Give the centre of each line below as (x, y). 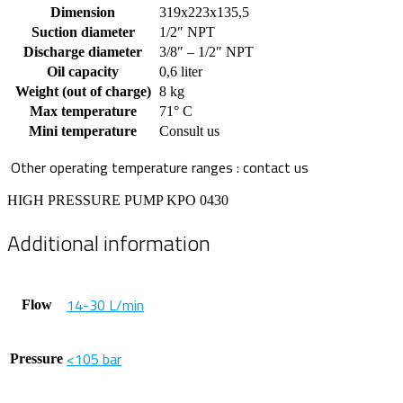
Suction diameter (83, 31)
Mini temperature (83, 130)
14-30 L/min (105, 304)
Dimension (83, 12)
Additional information (109, 242)
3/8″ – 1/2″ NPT (206, 51)
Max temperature (83, 111)
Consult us (189, 130)
